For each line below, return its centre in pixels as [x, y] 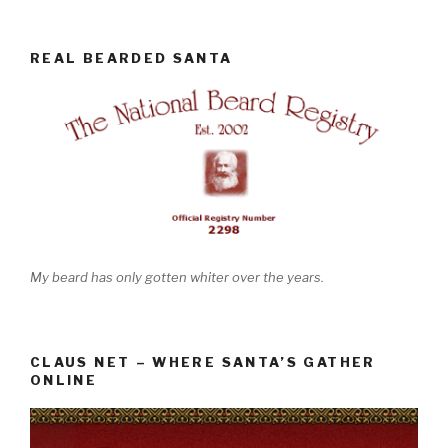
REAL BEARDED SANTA [131, 58]
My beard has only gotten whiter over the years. [177, 277]
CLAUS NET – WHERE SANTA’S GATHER [203, 361]
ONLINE [64, 379]
